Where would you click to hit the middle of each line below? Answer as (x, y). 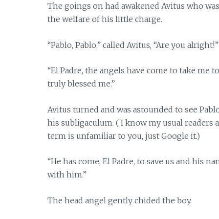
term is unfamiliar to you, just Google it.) (124, 136)
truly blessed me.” (81, 84)
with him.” (67, 175)
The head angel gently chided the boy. (120, 200)
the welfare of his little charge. (105, 19)
